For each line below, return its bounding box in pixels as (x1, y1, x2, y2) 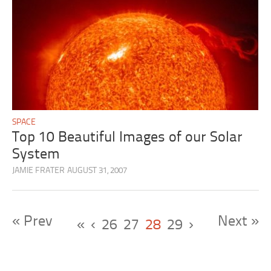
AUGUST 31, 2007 (67, 166, 128, 176)
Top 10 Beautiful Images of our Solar (12, 130, 243, 146)
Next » (217, 214, 259, 229)
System (12, 147, 60, 163)
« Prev (12, 214, 53, 229)
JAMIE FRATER (12, 166, 65, 176)
